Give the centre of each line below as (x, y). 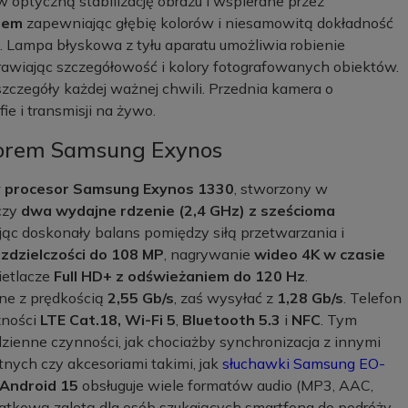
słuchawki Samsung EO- (304, 363)
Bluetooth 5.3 (231, 320)
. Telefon (372, 298)
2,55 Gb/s (141, 298)
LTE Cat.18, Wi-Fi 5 (108, 320)
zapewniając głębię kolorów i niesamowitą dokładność (210, 23)
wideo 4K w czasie (320, 254)
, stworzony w (281, 189)
